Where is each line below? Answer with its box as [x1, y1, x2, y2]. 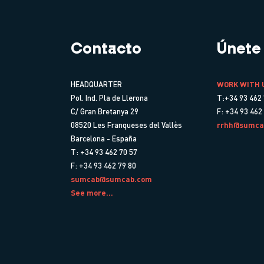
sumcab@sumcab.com [71, 174, 152, 184]
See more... [71, 187, 113, 197]
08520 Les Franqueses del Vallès [71, 120, 182, 130]
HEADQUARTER [71, 79, 122, 89]
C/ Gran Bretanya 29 [71, 106, 138, 116]
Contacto [71, 42, 141, 57]
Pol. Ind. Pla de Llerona [71, 93, 148, 103]
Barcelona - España [71, 133, 137, 143]
